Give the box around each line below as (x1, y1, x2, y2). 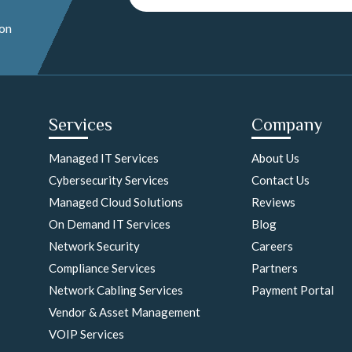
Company (251, 115, 322, 134)
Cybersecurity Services (49, 173, 169, 187)
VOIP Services (49, 327, 124, 341)
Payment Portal (251, 283, 334, 297)
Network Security (49, 239, 140, 253)
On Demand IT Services (49, 217, 170, 231)
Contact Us (251, 173, 310, 187)
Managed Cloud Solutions (49, 195, 183, 209)
